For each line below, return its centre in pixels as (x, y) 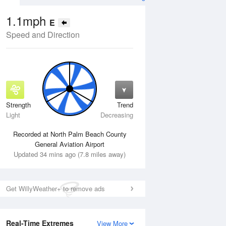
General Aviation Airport (70, 144)
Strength (18, 105)
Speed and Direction (43, 35)
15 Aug (93, 108)
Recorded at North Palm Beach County (70, 134)
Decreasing (117, 115)
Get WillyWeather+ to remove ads (55, 188)
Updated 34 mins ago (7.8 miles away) (70, 154)
